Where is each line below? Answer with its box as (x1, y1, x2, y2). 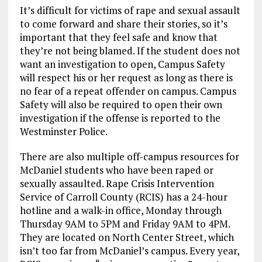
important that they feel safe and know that (19, 30, 218, 44)
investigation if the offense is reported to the (19, 111, 220, 125)
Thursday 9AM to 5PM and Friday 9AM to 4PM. (19, 217, 230, 231)
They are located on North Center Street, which (19, 230, 234, 244)
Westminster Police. (19, 125, 108, 139)
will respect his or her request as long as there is (19, 71, 233, 85)
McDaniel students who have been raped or (19, 163, 213, 177)
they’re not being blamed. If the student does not (19, 44, 240, 58)
